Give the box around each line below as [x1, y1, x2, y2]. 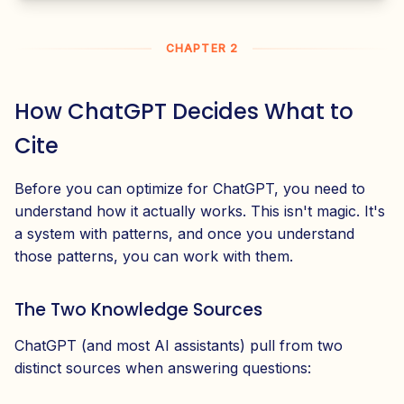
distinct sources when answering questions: [14, 359, 311, 378]
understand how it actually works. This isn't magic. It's [14, 202, 385, 221]
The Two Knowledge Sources [14, 298, 262, 323]
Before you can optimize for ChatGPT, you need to [14, 179, 365, 198]
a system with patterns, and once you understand [14, 225, 354, 243]
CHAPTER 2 [165, 41, 239, 56]
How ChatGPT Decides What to [14, 96, 353, 127]
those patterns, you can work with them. [14, 247, 293, 266]
